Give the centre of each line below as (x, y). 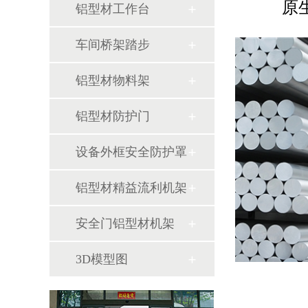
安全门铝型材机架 (125, 223)
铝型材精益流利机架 (131, 188)
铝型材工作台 (113, 9)
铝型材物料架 (113, 80)
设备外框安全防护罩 (131, 152)
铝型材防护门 (113, 116)
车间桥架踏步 (113, 45)
